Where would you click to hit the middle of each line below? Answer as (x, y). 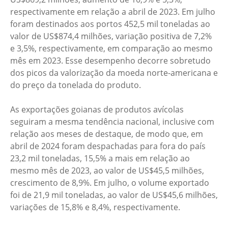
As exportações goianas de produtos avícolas (97, 109)
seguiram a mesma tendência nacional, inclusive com (112, 122)
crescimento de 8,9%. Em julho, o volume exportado (110, 183)
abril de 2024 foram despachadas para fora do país (108, 146)
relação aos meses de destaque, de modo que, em (107, 134)
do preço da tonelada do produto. (76, 85)
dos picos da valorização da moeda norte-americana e (114, 73)
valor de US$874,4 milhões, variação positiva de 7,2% (111, 36)
